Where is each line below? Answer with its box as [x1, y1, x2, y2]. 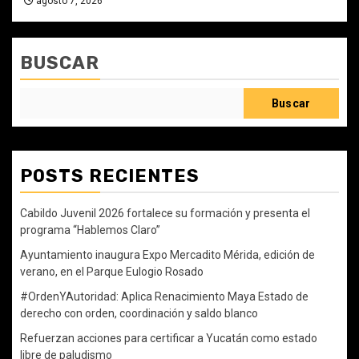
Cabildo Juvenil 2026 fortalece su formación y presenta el [20, 207, 310, 220]
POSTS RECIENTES [20, 165, 200, 188]
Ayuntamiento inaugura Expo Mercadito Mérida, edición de [20, 248, 315, 262]
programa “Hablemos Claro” [20, 224, 160, 237]
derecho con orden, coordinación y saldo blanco [20, 307, 258, 321]
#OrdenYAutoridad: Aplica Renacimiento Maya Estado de [20, 290, 309, 304]
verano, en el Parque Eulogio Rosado [20, 265, 204, 279]
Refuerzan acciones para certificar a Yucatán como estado [20, 332, 317, 345]
